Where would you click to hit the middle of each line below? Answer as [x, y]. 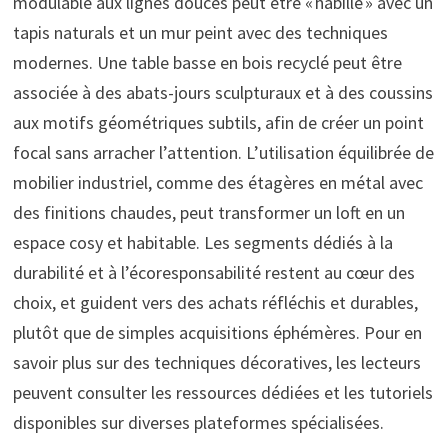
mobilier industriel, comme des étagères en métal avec [217, 182]
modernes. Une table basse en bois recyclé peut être [207, 62]
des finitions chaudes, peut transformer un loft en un [208, 212]
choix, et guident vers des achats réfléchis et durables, [215, 302]
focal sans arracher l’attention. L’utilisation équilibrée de [223, 152]
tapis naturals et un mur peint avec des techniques [200, 32]
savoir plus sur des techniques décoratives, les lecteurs [216, 362]
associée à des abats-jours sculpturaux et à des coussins [222, 92]
